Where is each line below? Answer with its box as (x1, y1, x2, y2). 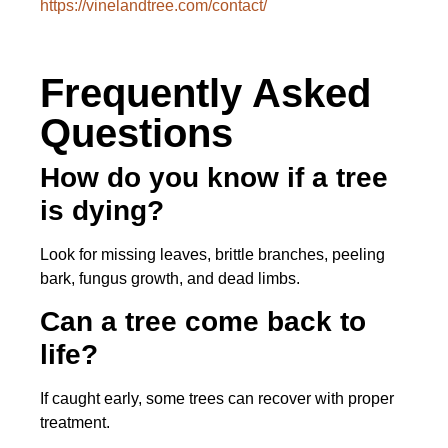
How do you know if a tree (40, 161, 388, 193)
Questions (40, 110, 233, 155)
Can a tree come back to (40, 306, 366, 338)
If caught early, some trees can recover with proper (40, 390, 394, 408)
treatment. (40, 414, 110, 432)
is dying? (40, 194, 164, 226)
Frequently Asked (40, 70, 371, 115)
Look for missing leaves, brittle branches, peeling (40, 245, 385, 263)
